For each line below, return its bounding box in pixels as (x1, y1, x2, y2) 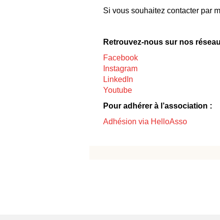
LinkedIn (103, 75, 133, 83)
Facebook (103, 54, 138, 62)
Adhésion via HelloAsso (103, 117, 187, 126)
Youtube (103, 86, 132, 94)
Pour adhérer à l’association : (103, 102, 212, 110)
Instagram (103, 64, 137, 73)
